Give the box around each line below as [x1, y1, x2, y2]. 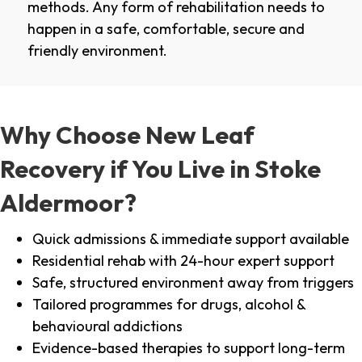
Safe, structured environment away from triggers [32, 273, 354, 293]
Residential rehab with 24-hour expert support [32, 251, 335, 271]
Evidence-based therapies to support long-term [32, 339, 345, 358]
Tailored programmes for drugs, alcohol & [32, 295, 305, 314]
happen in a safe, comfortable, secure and [27, 19, 305, 39]
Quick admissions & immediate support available [32, 229, 349, 249]
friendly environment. [27, 41, 167, 61]
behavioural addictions [32, 317, 183, 336]
